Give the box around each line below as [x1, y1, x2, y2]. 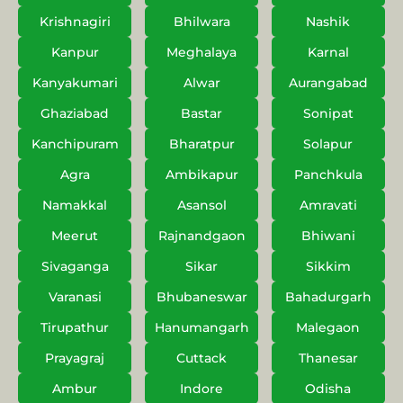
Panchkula [293, 166, 363, 184]
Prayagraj [45, 350, 105, 367]
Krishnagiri [39, 13, 111, 31]
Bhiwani [300, 228, 355, 245]
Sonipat [302, 105, 354, 122]
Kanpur [50, 44, 99, 61]
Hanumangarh [154, 319, 249, 336]
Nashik [306, 13, 351, 31]
